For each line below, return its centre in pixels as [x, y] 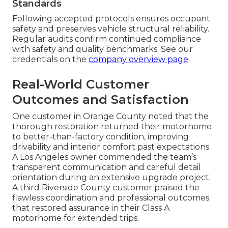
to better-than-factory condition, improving [101, 136]
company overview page [138, 59]
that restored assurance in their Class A [91, 208]
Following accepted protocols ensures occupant [111, 18]
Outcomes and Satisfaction [101, 99]
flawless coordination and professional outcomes [111, 197]
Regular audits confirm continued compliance [107, 39]
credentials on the [50, 59]
